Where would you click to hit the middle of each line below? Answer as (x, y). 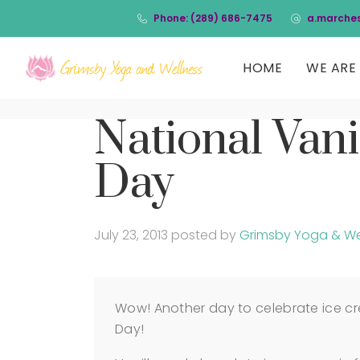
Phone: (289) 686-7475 (213, 18)
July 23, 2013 (131, 235)
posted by (205, 235)
